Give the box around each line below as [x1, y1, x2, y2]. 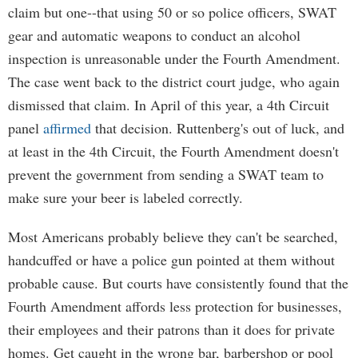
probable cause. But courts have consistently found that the [8, 273, 348, 292]
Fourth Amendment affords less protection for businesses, [8, 296, 342, 316]
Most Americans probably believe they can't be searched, [8, 227, 338, 246]
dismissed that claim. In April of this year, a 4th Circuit [8, 95, 329, 114]
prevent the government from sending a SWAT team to [8, 165, 324, 184]
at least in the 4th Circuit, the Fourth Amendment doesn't [8, 141, 339, 161]
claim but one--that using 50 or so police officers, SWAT [8, 2, 336, 22]
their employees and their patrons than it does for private [8, 320, 335, 339]
